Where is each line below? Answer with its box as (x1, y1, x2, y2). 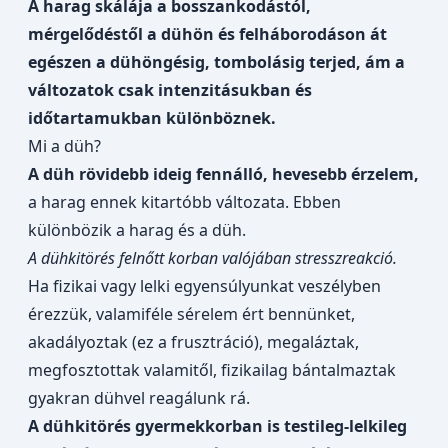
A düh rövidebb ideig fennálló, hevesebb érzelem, (28, 163, 419, 185)
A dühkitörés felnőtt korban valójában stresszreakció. (28, 247, 401, 269)
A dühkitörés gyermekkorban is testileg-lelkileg (28, 415, 407, 437)
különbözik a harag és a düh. (28, 219, 246, 241)
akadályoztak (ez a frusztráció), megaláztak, (28, 331, 359, 353)
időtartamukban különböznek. (28, 107, 276, 129)
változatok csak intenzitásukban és (28, 79, 312, 101)
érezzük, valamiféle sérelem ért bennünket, (28, 303, 355, 325)
